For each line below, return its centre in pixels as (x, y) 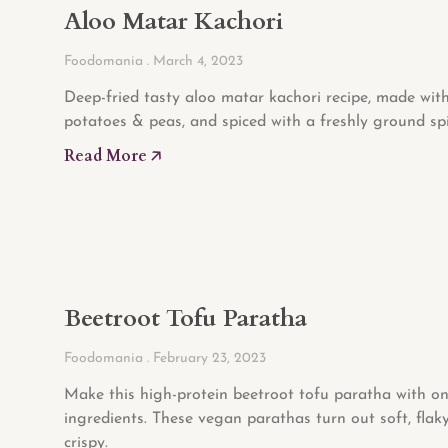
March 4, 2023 (196, 62)
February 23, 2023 (207, 359)
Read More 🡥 (112, 156)
